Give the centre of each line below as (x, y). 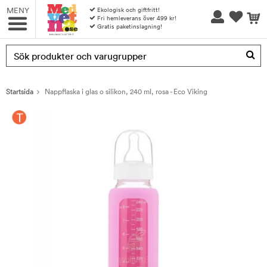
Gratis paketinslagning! (129, 27)
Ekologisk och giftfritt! (128, 10)
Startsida (20, 91)
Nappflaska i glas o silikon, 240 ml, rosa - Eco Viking (126, 91)
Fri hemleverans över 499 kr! (136, 18)
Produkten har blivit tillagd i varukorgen (134, 58)
